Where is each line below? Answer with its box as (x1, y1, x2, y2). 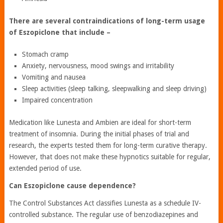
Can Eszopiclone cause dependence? (8, 182, 136, 190)
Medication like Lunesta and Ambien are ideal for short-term (8, 118, 191, 127)
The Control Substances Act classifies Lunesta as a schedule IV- (8, 199, 201, 208)
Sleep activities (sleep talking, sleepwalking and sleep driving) (22, 85, 207, 93)
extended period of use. (8, 164, 82, 173)
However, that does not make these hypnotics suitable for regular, (8, 153, 211, 161)
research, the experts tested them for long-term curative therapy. (8, 141, 207, 150)
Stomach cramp (22, 50, 69, 59)
